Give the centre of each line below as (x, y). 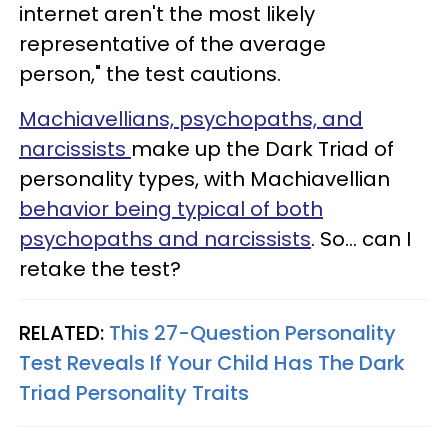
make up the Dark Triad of (262, 148)
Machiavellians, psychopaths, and (191, 118)
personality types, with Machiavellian (204, 178)
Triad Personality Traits (134, 392)
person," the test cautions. (150, 73)
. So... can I (361, 238)
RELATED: (64, 332)
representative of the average (172, 43)
